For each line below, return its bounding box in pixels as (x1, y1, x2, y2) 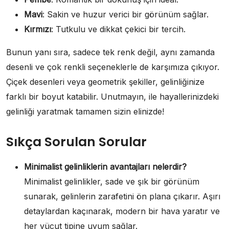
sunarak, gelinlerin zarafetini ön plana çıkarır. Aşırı (24, 191, 220, 201)
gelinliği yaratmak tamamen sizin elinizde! (6, 106, 164, 117)
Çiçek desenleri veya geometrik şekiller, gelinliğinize (6, 76, 204, 87)
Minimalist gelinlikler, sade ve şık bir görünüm (24, 176, 199, 187)
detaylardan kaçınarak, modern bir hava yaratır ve (24, 205, 220, 216)
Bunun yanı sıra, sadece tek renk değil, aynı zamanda (6, 47, 215, 57)
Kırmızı (24, 24, 51, 34)
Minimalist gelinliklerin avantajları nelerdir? (24, 161, 187, 172)
